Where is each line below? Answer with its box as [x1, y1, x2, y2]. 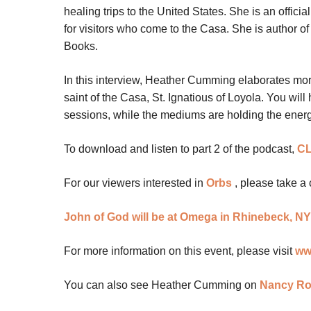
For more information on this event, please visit [64, 245, 295, 258]
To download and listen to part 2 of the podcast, [64, 143, 294, 155]
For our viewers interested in [64, 177, 203, 190]
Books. [64, 40, 98, 53]
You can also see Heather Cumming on [64, 279, 260, 292]
